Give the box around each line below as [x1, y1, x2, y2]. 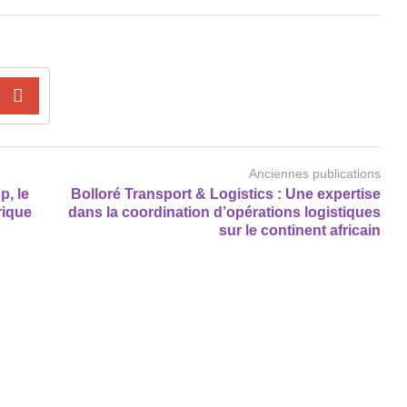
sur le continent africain [219, 222, 381, 238]
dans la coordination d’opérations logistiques [68, 203, 381, 220]
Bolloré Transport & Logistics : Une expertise [71, 185, 381, 202]
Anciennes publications [249, 165, 381, 181]
